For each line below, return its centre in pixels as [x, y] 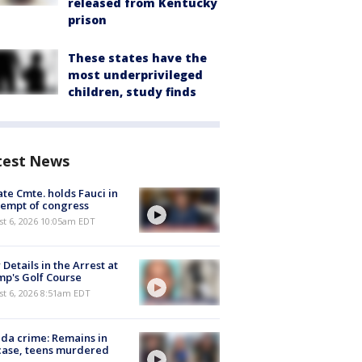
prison [87, 20]
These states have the [137, 58]
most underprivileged [135, 75]
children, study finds [132, 92]
